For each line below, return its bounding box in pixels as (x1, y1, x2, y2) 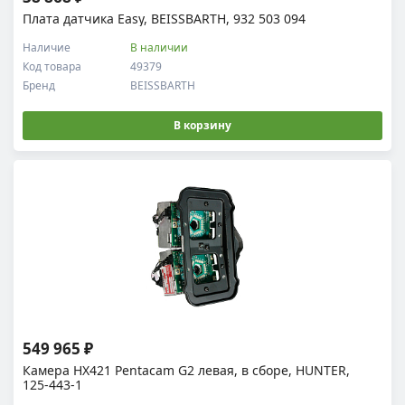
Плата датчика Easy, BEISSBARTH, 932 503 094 (23, 10, 306, 27)
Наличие (23, 40, 71, 55)
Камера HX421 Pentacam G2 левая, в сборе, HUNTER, (23, 362, 350, 379)
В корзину (174, 118, 231, 133)
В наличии (130, 40, 189, 55)
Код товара (23, 59, 81, 74)
